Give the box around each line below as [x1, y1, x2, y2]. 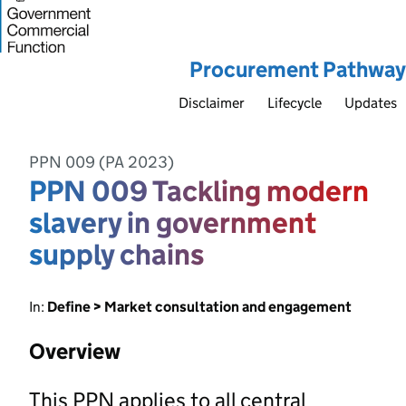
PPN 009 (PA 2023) [29, 151, 174, 172]
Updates [344, 93, 397, 111]
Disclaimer [179, 93, 245, 111]
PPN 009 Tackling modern [29, 172, 369, 209]
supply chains [29, 236, 204, 273]
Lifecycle [267, 93, 322, 111]
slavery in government [29, 204, 316, 241]
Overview [29, 337, 121, 364]
